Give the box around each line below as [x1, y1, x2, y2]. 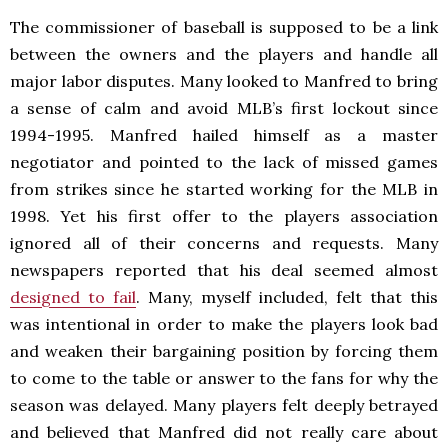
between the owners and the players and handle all [10, 43, 438, 64]
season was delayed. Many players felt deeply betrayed [10, 394, 438, 415]
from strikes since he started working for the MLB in [10, 178, 438, 199]
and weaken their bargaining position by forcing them [10, 340, 438, 361]
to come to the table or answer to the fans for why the [10, 367, 438, 388]
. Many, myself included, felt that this [136, 286, 438, 307]
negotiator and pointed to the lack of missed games [10, 151, 438, 172]
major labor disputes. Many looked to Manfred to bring [10, 70, 438, 91]
